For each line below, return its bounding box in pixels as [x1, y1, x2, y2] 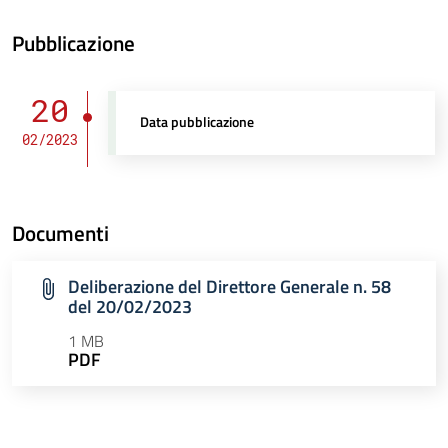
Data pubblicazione [140, 111, 255, 134]
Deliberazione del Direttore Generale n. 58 [68, 273, 391, 301]
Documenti [12, 217, 109, 250]
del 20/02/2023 [68, 293, 192, 321]
